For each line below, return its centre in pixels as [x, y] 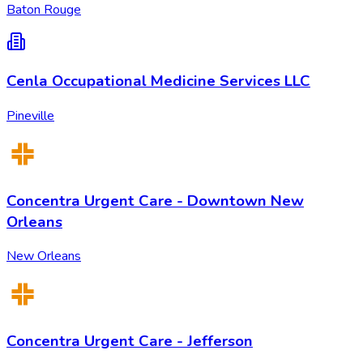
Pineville [30, 115]
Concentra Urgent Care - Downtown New [155, 201]
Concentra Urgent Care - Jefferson [130, 342]
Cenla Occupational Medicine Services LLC [158, 81]
